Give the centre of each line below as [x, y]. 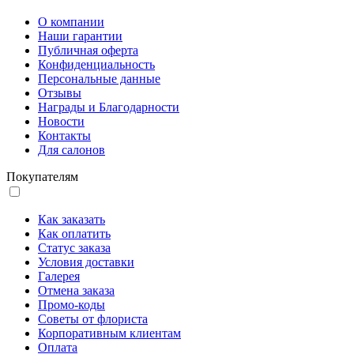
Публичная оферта [88, 51]
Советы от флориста [93, 319]
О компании [71, 22]
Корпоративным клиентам [109, 333]
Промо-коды [72, 305]
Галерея [59, 277]
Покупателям [42, 177]
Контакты [64, 136]
